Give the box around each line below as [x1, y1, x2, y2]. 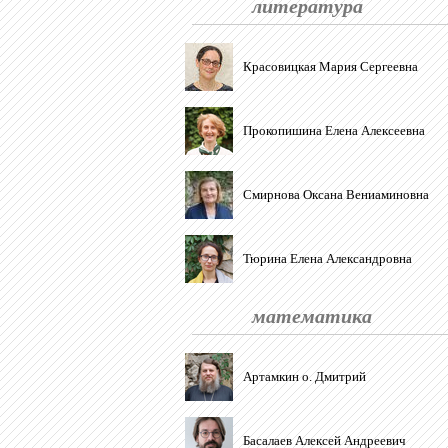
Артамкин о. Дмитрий [243, 369, 366, 384]
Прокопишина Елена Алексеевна [243, 123, 425, 138]
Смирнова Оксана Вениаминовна [243, 187, 429, 202]
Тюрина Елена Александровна [243, 251, 412, 266]
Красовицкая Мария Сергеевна [243, 59, 418, 74]
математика [252, 301, 372, 329]
